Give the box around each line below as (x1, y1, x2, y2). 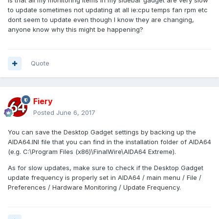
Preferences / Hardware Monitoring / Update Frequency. (8, 183, 181, 192)
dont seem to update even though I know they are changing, (8, 16, 194, 24)
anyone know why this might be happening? (8, 25, 145, 34)
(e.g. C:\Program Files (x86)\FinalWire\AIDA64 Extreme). (8, 148, 176, 156)
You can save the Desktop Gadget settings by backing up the (8, 128, 196, 136)
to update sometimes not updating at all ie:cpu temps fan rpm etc (8, 6, 208, 14)
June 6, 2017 (56, 109, 95, 117)
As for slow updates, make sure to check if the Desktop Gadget (8, 164, 203, 172)
